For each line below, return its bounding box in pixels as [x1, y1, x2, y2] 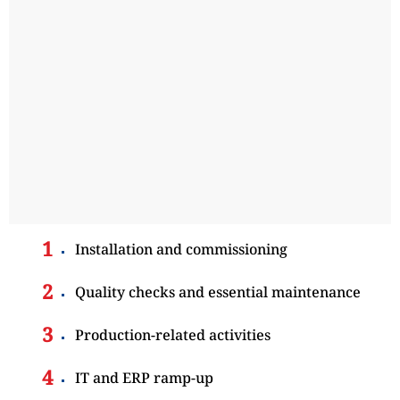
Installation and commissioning [75, 238, 287, 259]
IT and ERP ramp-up [75, 367, 213, 387]
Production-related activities [75, 324, 271, 345]
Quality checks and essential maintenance [75, 281, 361, 302]
